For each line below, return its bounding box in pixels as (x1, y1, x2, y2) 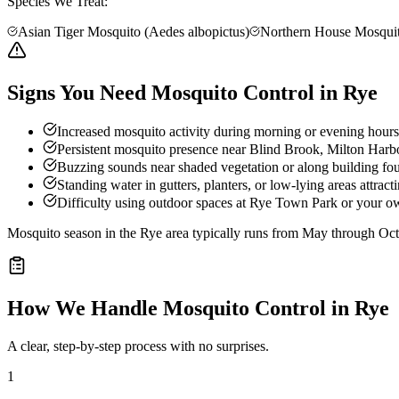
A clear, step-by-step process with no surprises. (7, 338, 269, 354)
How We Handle (7, 297, 163, 321)
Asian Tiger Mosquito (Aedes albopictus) (18, 23, 249, 39)
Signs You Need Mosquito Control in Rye (7, 80, 378, 104)
